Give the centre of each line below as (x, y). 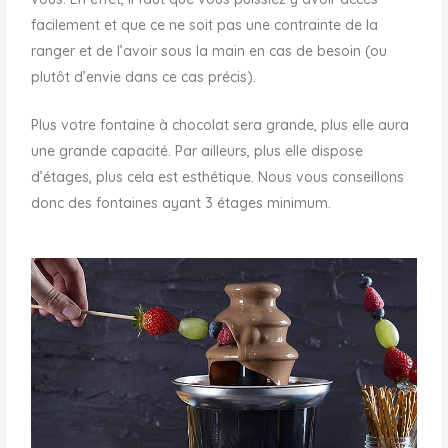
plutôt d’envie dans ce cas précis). (144, 76)
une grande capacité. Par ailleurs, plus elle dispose (197, 151)
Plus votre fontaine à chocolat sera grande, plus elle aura (220, 125)
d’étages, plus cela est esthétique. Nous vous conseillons (218, 177)
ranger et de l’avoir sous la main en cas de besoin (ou (209, 50)
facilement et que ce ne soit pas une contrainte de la (205, 24)
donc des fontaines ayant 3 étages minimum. (183, 203)
